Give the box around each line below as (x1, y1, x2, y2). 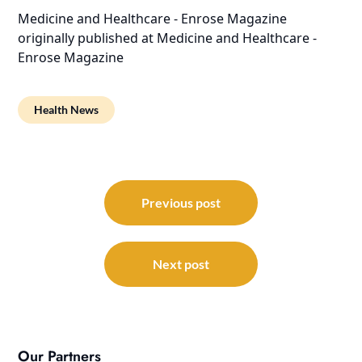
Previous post (141, 195, 221, 211)
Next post (153, 256, 209, 272)
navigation (17, 195, 109, 224)
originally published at (18, 29, 158, 48)
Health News (34, 103, 99, 117)
